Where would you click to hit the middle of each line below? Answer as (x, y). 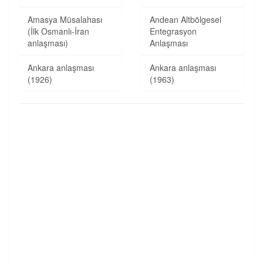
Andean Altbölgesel (186, 19)
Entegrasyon (173, 31)
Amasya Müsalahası (65, 19)
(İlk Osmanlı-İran (58, 31)
